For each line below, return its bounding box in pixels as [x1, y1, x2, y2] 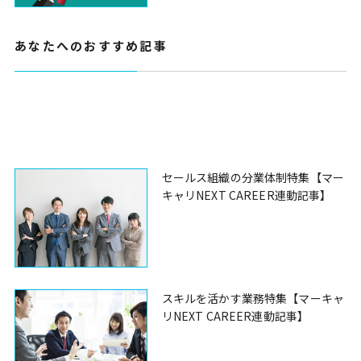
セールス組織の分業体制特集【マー [161, 168, 345, 185]
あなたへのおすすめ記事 [15, 37, 168, 55]
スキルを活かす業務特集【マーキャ [161, 290, 345, 307]
